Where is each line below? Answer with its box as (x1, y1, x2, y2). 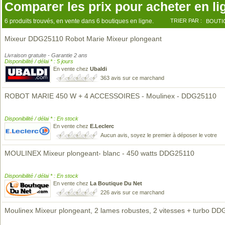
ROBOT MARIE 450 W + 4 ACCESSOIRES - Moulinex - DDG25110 (5, 92, 216, 100)
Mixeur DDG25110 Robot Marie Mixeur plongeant (5, 35, 162, 43)
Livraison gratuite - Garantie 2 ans (5, 52, 87, 58)
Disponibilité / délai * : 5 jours (5, 58, 73, 64)
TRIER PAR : (170, 18, 202, 24)
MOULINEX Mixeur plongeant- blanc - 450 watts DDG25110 (5, 149, 194, 157)
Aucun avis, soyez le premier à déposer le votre (100, 132, 217, 138)
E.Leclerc (90, 123, 114, 129)
